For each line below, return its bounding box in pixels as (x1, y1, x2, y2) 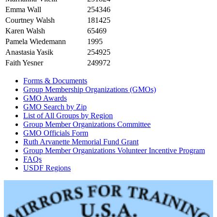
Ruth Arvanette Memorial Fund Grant (23, 138, 139, 146)
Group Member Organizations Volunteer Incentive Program (23, 146, 205, 155)
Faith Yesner (5, 59, 43, 67)
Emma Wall (5, 5, 41, 14)
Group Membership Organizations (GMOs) (23, 85, 156, 94)
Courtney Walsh (5, 16, 55, 25)
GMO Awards (23, 94, 67, 103)
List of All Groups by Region (23, 111, 113, 120)
